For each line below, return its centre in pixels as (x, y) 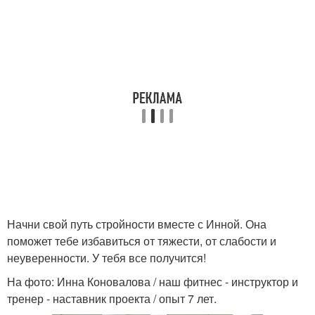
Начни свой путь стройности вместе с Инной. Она (137, 224)
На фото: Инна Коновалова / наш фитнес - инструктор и (153, 282)
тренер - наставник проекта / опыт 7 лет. (112, 298)
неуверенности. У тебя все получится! (107, 258)
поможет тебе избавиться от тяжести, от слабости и (142, 241)
